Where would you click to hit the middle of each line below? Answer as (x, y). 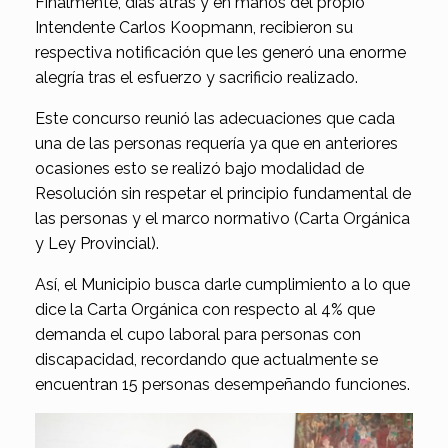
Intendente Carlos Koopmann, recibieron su (194, 28)
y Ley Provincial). (97, 244)
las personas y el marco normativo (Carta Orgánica (222, 219)
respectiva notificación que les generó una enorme (220, 53)
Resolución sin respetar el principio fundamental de (223, 194)
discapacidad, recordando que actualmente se (206, 360)
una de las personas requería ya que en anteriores (216, 144)
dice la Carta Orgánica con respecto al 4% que (205, 310)
